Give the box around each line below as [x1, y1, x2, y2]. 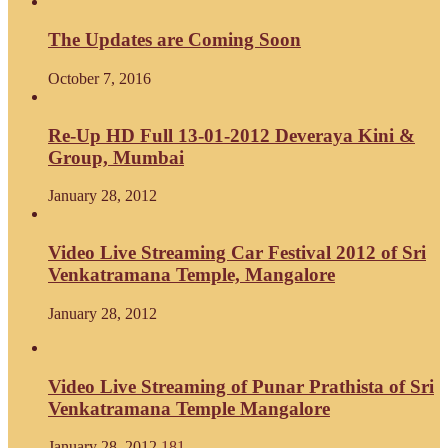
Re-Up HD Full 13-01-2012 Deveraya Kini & [48, 124, 415, 146]
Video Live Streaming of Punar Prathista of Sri [48, 375, 434, 397]
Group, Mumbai [48, 146, 184, 168]
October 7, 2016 [48, 69, 151, 87]
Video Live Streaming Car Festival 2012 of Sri [48, 242, 426, 264]
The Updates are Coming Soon [48, 29, 301, 51]
